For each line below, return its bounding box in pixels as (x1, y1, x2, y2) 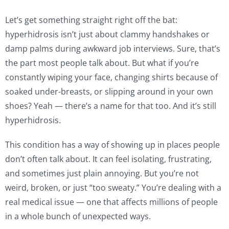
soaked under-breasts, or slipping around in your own (5, 86, 213, 98)
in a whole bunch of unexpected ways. (5, 211, 151, 222)
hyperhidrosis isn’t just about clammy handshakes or (5, 29, 210, 40)
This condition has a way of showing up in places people (5, 139, 220, 151)
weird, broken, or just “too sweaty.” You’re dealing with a (5, 182, 221, 194)
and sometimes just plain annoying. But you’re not (5, 168, 199, 179)
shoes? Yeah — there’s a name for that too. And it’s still (5, 100, 216, 112)
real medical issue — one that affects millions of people (5, 196, 218, 208)
